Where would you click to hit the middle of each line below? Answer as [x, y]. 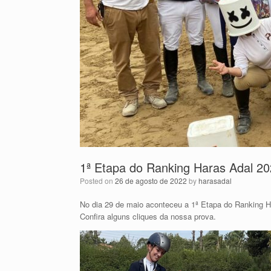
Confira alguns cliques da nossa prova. [148, 216]
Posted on [100, 181]
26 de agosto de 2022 [151, 181]
